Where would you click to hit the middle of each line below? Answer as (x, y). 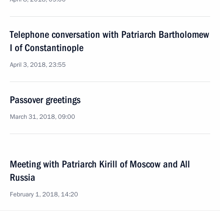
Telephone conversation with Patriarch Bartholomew (110, 34)
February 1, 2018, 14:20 (44, 194)
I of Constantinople (47, 48)
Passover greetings (45, 100)
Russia (23, 177)
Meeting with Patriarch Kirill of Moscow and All (100, 164)
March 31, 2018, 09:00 (42, 117)
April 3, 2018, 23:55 (38, 65)
